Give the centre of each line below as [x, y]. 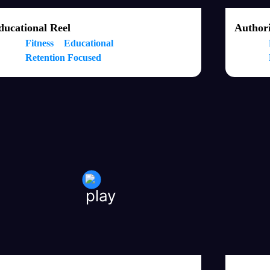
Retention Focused [64, 58]
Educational [89, 43]
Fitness [40, 43]
